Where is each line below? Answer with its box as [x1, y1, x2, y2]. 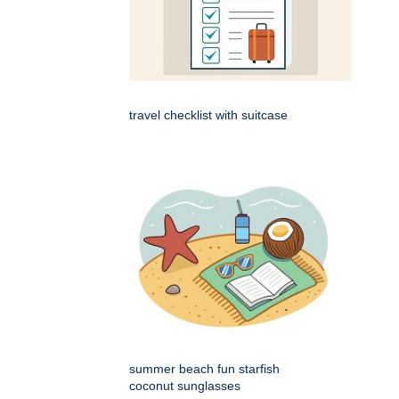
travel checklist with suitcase [129, 107, 288, 122]
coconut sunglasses [129, 378, 240, 393]
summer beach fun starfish [129, 361, 280, 376]
